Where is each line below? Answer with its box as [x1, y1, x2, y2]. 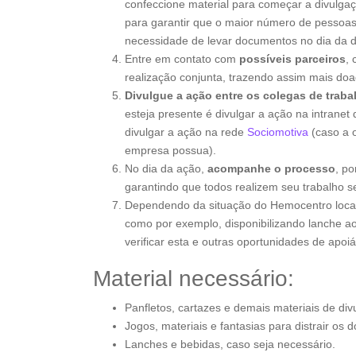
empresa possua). [125, 144, 216, 157]
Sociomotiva [247, 126, 308, 138]
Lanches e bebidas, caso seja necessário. [125, 338, 335, 350]
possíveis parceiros [236, 52, 346, 65]
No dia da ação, [125, 162, 207, 175]
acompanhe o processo [207, 162, 335, 175]
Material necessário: [93, 266, 294, 291]
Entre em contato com [125, 52, 236, 65]
